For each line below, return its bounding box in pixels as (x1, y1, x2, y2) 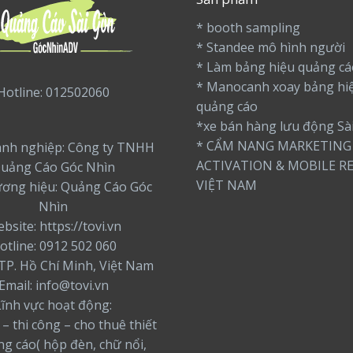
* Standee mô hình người (196, 39, 345, 57)
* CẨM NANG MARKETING (196, 137, 351, 155)
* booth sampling (196, 19, 300, 37)
